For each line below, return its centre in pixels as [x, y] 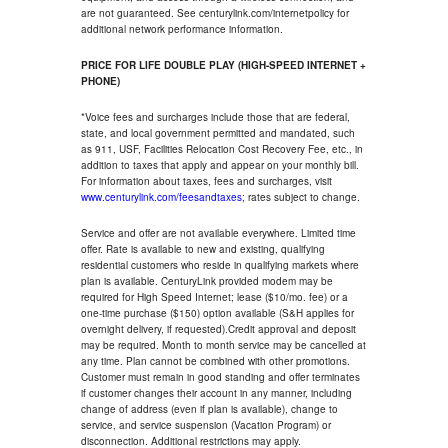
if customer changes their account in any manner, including [216, 393]
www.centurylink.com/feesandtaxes [161, 197]
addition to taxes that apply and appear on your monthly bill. [219, 165]
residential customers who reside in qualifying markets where [219, 265]
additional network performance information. [181, 29]
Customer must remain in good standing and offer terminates [220, 377]
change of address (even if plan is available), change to [209, 409]
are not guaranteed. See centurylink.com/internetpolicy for [214, 13]
